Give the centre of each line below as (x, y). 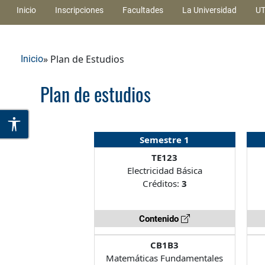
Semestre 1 (165, 139)
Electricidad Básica (164, 170)
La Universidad (209, 10)
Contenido (160, 219)
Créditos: (162, 183)
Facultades (143, 10)
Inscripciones (79, 10)
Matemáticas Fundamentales (165, 258)
